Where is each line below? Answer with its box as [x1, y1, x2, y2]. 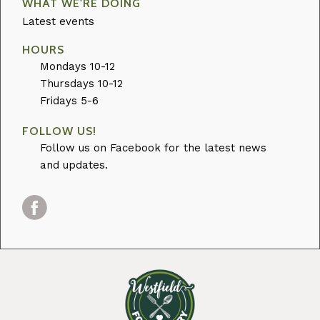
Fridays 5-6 [40, 94, 99, 107]
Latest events [22, 15, 94, 28]
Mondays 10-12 [40, 60, 115, 73]
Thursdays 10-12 [40, 77, 123, 90]
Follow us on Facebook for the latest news [40, 141, 266, 154]
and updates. [40, 159, 108, 171]
